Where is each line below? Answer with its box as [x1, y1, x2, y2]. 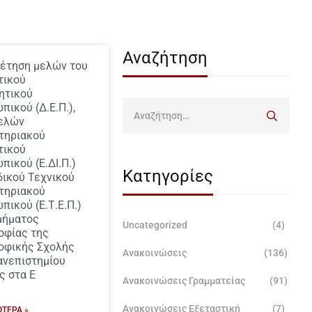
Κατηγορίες [123, 166, 213, 186]
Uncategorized [123, 219, 187, 231]
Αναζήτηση [123, 48, 208, 68]
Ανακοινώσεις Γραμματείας [123, 275, 245, 286]
